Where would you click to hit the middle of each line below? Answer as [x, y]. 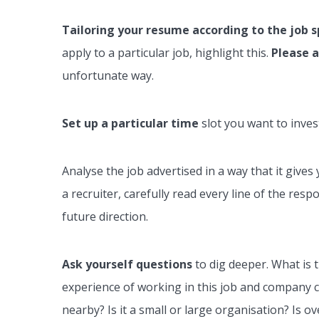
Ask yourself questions [127, 265]
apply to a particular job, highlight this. [167, 53]
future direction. [105, 217]
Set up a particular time [130, 124]
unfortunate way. [108, 76]
